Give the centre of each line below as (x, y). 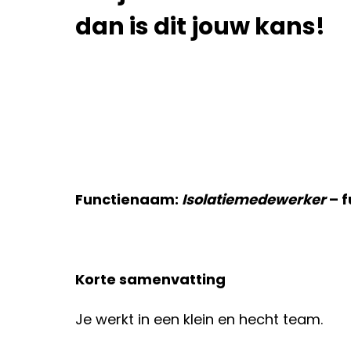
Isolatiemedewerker (254, 199)
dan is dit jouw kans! (200, 27)
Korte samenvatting (150, 279)
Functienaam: (128, 199)
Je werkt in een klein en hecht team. (199, 319)
